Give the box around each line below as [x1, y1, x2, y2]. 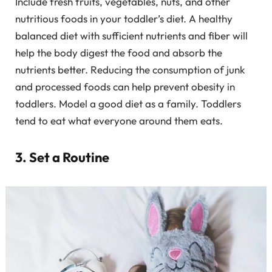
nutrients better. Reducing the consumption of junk [15, 63, 245, 76]
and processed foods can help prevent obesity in [15, 80, 235, 93]
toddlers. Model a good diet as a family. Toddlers [15, 97, 241, 110]
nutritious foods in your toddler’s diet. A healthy [15, 12, 233, 25]
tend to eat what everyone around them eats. [15, 114, 223, 127]
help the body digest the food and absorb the [15, 46, 222, 59]
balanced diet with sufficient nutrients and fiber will [15, 29, 248, 42]
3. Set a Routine [15, 148, 109, 166]
